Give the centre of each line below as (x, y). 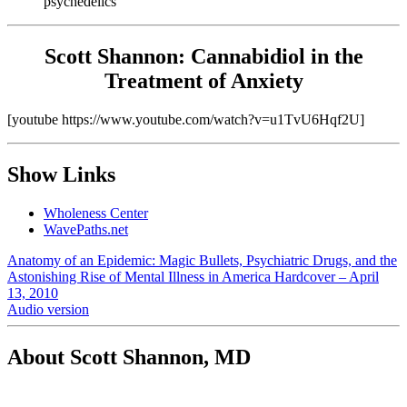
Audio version (48, 309)
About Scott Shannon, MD (129, 357)
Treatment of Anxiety (203, 81)
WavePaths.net (86, 229)
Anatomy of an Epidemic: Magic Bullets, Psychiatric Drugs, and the (202, 260)
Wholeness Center (96, 213)
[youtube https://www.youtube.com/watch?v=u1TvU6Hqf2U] (186, 120)
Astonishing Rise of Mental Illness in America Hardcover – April (193, 277)
